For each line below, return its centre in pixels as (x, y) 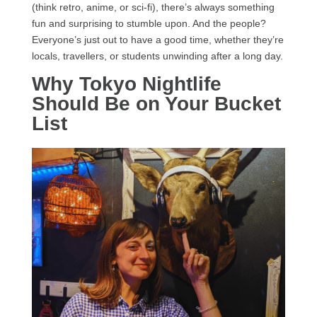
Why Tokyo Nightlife (126, 83)
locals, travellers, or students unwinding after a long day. (157, 56)
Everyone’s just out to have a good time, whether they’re (157, 39)
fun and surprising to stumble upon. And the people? (149, 23)
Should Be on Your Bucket (156, 103)
